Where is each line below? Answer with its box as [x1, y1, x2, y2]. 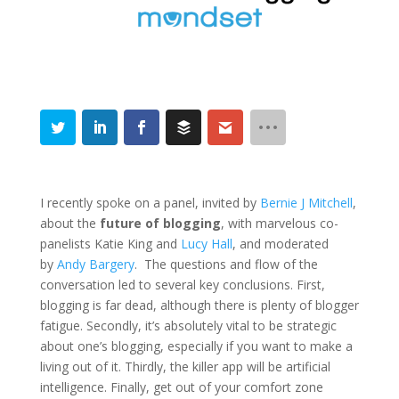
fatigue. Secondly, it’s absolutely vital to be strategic [39, 317, 337, 335]
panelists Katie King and [39, 235, 181, 253]
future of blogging [99, 215, 221, 232]
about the [39, 215, 100, 232]
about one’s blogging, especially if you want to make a [39, 338, 353, 355]
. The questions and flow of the [134, 256, 318, 273]
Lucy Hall [180, 235, 232, 253]
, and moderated [232, 235, 329, 253]
